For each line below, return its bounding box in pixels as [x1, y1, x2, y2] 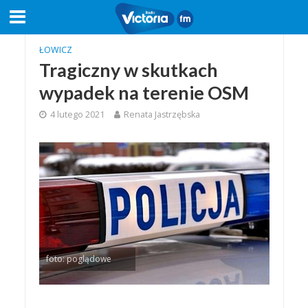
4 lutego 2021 [49, 109, 104, 120]
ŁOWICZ [38, 44, 72, 56]
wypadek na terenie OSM [38, 81, 249, 104]
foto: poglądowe [45, 252, 111, 265]
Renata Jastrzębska [123, 109, 200, 120]
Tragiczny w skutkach [38, 58, 218, 81]
